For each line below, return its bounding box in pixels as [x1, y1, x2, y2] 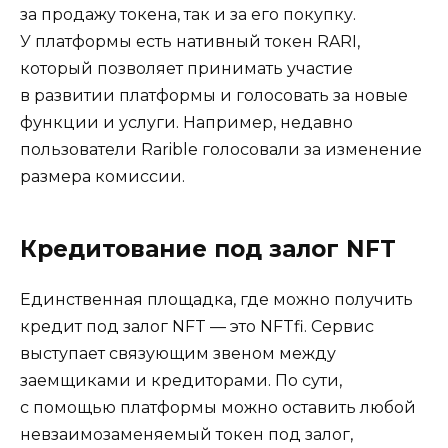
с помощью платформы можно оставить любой [20, 397, 416, 417]
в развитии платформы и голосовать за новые [20, 85, 408, 105]
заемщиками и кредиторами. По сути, [20, 370, 342, 390]
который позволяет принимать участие [20, 58, 353, 78]
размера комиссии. [20, 166, 185, 186]
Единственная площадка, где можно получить [20, 289, 413, 309]
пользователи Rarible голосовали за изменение [20, 139, 422, 159]
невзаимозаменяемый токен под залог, [20, 424, 353, 444]
